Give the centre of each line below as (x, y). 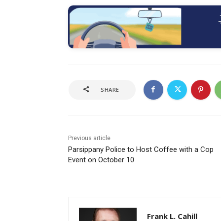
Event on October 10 (101, 160)
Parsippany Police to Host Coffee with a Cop (141, 149)
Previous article (89, 138)
